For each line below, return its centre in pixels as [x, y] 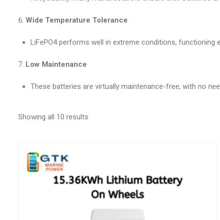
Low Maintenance [56, 64]
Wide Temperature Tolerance [77, 20]
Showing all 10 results [53, 117]
